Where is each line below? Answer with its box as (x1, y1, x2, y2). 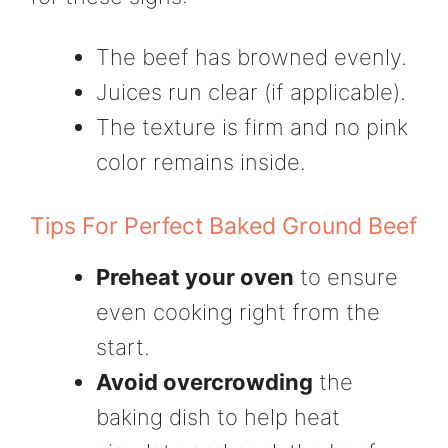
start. (96, 334, 150, 361)
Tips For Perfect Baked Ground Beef (30, 212, 417, 241)
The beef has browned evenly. (96, 44, 407, 71)
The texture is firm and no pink (96, 114, 408, 141)
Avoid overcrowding (96, 369, 313, 396)
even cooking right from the (96, 299, 380, 326)
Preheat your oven (96, 264, 294, 291)
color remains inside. (96, 149, 306, 176)
